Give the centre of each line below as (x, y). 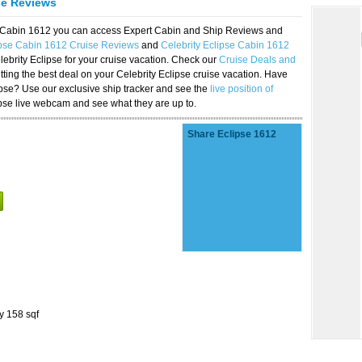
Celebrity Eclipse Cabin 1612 (225, 45)
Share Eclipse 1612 (232, 134)
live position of (242, 89)
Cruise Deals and (257, 60)
